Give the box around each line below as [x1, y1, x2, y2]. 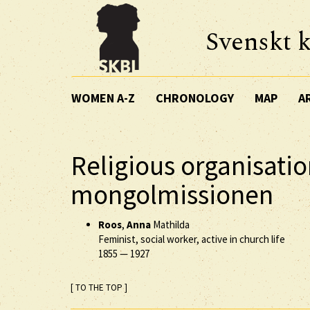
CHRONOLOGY [156, 89, 234, 106]
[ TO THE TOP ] [71, 281, 127, 293]
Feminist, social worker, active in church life [98, 232, 285, 246]
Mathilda [151, 217, 190, 231]
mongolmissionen [71, 178, 273, 212]
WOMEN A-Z [71, 89, 135, 106]
